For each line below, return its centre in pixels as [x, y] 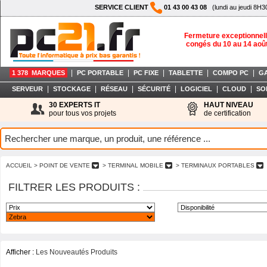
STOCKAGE [72, 89]
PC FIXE [146, 73]
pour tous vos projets [83, 113]
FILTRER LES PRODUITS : [74, 187]
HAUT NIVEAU [229, 105]
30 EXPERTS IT [74, 105]
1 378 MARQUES [38, 73]
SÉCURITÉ [154, 89]
